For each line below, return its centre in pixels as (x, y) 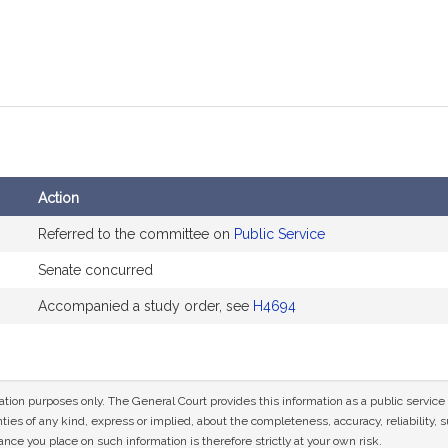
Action (58, 198)
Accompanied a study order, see (145, 306)
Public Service (279, 234)
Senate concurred (95, 270)
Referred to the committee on (136, 234)
